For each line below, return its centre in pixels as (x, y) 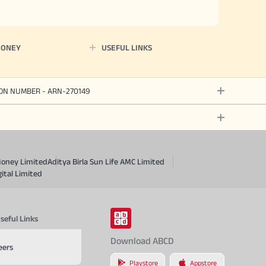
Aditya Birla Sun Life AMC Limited (106, 161)
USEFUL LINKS (126, 47)
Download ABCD (142, 241)
